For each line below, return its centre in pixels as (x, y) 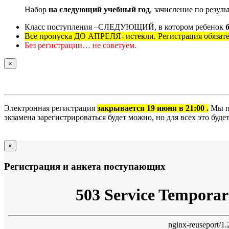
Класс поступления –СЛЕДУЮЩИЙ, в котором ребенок (124, 27)
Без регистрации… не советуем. (81, 45)
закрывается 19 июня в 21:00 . (153, 108)
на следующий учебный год (99, 9)
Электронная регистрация (51, 108)
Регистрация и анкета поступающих (85, 166)
